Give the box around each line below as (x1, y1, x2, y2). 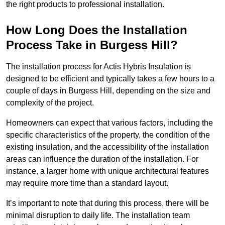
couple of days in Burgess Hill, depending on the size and (6, 86, 210, 95)
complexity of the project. (6, 98, 94, 107)
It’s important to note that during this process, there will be (6, 199, 209, 208)
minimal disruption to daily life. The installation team (6, 211, 190, 220)
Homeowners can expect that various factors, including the (6, 119, 213, 128)
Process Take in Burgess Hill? (6, 38, 178, 52)
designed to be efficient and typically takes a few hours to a (6, 74, 214, 83)
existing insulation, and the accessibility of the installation (6, 143, 209, 152)
